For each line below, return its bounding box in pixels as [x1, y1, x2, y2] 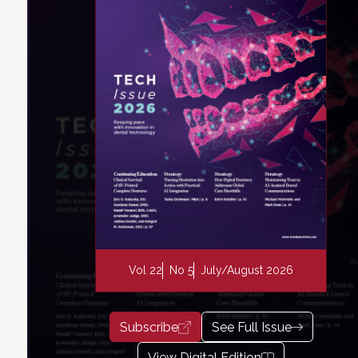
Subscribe [119, 319, 178, 335]
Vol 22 [129, 264, 162, 277]
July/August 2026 [201, 264, 293, 277]
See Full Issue [211, 319, 292, 335]
